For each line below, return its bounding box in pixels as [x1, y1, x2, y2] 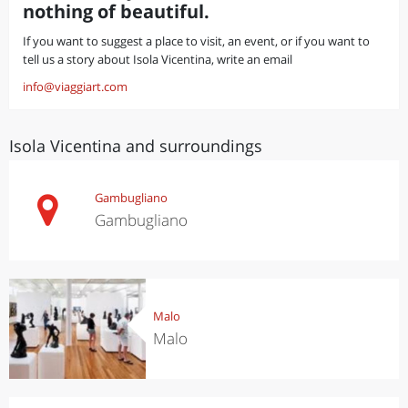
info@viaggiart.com [23, 78, 127, 95]
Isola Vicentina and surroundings [9, 135, 262, 157]
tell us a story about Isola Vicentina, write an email [23, 51, 292, 67]
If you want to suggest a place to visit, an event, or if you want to [23, 33, 370, 49]
